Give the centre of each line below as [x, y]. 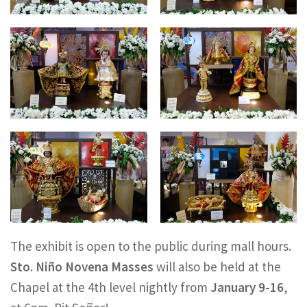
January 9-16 [247, 287]
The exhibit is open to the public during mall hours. [151, 246]
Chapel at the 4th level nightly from [110, 287]
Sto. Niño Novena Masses [82, 267]
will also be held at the [217, 267]
